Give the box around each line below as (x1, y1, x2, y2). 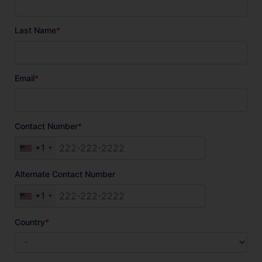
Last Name (15, 25, 56, 36)
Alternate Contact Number (15, 168, 115, 179)
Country (15, 216, 45, 227)
